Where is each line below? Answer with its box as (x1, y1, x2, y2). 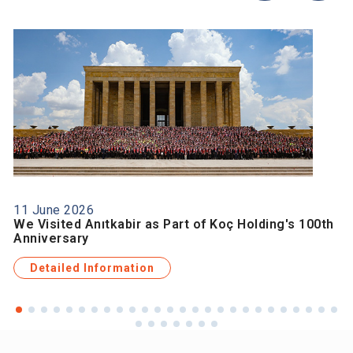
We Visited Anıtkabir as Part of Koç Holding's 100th (13, 216, 334, 232)
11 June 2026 (13, 202, 94, 217)
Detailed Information (30, 261, 154, 274)
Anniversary (13, 230, 89, 246)
